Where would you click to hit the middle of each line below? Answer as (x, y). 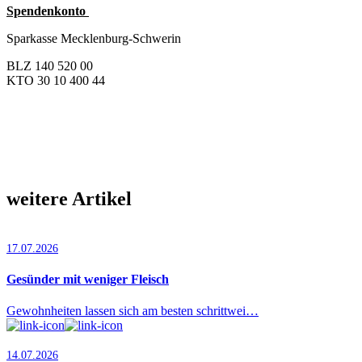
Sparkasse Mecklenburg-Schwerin (94, 38)
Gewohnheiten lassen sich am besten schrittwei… (133, 311)
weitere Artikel (69, 198)
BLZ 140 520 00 (50, 65)
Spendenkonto (48, 11)
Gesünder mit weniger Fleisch (88, 279)
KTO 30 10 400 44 (57, 80)
